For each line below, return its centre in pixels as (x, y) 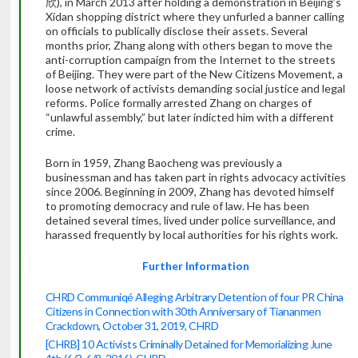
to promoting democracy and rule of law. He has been (177, 206)
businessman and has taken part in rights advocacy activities (195, 177)
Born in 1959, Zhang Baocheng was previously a (163, 163)
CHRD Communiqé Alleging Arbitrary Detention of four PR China (194, 297)
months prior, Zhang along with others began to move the (189, 46)
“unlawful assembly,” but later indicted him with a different (189, 117)
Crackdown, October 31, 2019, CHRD (132, 326)
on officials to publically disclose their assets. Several (176, 31)
